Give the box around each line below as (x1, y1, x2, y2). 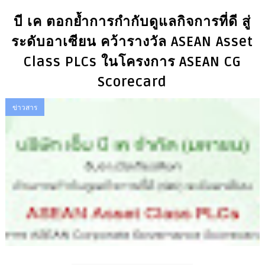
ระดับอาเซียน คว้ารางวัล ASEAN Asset (11, 34, 254, 51)
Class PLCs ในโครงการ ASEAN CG (23, 54, 241, 71)
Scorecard (98, 74, 167, 91)
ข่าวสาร (12, 102, 37, 113)
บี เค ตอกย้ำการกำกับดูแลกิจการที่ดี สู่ (14, 14, 251, 31)
